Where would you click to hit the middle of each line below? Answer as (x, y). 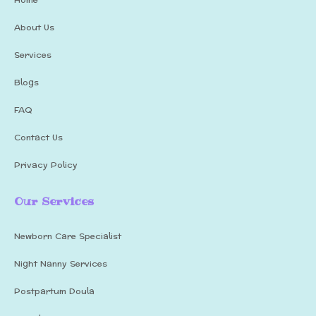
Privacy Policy (46, 165)
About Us (34, 27)
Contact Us (38, 137)
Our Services (54, 201)
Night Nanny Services (61, 263)
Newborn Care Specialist (68, 236)
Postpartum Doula (54, 291)
